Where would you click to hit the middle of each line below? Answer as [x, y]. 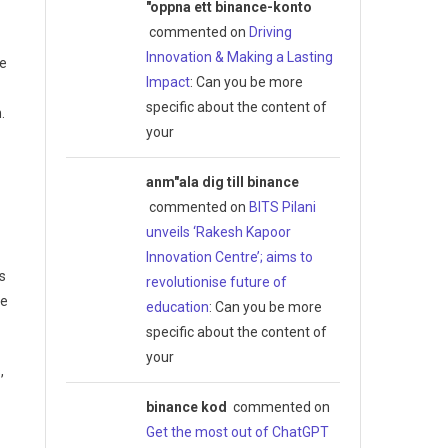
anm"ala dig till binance [222, 181]
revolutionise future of [216, 281]
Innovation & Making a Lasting [239, 56]
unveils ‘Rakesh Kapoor [218, 231]
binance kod [186, 406]
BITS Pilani [282, 206]
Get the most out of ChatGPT [237, 431]
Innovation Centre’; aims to [229, 256]
